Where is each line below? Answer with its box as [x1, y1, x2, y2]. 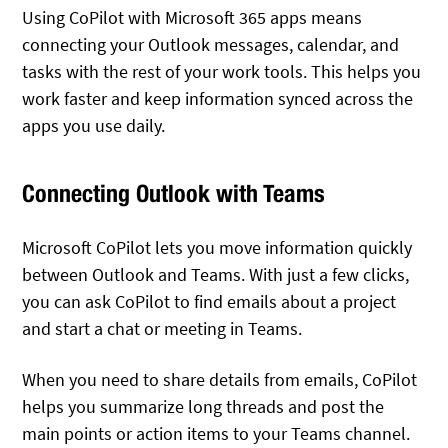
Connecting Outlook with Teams [22, 178, 326, 207]
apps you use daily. [22, 113, 166, 137]
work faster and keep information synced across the [22, 86, 414, 110]
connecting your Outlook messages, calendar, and [22, 32, 400, 56]
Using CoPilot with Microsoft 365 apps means [22, 5, 363, 29]
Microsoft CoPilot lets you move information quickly [22, 236, 413, 260]
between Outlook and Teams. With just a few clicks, [22, 263, 410, 287]
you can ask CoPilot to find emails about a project [22, 290, 397, 314]
